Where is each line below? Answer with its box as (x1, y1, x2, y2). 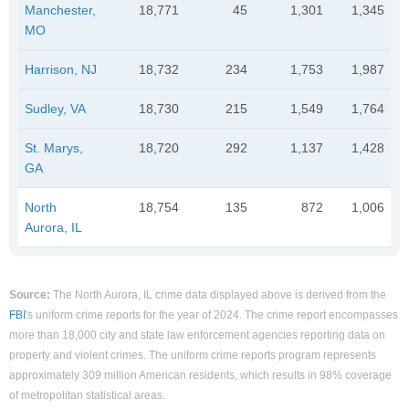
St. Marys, (25, 140, 83, 155)
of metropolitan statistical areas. (9, 388, 165, 402)
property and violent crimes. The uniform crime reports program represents (9, 348, 376, 362)
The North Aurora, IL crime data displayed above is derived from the (50, 288, 386, 301)
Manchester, (25, 2, 96, 17)
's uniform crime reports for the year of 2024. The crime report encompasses (26, 308, 398, 321)
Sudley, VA (25, 100, 86, 116)
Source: (9, 288, 50, 301)
